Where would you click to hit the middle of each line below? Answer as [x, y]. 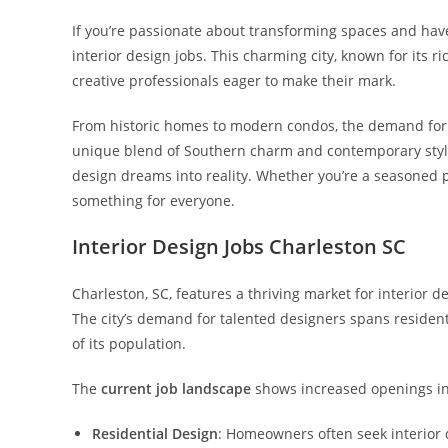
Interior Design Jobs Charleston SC [239, 246]
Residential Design [155, 433]
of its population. [129, 343]
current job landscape [176, 388]
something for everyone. [153, 200]
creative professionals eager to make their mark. [234, 80]
